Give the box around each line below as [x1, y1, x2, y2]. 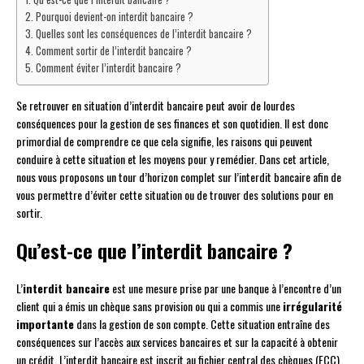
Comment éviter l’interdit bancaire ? [35, 60, 181, 76]
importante [16, 315, 74, 333]
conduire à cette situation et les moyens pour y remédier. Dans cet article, [16, 150, 329, 168]
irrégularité [283, 297, 342, 315]
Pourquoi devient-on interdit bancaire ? [35, 9, 193, 25]
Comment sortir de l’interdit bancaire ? [35, 43, 192, 59]
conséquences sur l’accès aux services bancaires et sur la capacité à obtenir [16, 333, 338, 351]
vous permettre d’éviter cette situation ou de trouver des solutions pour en [16, 186, 333, 204]
